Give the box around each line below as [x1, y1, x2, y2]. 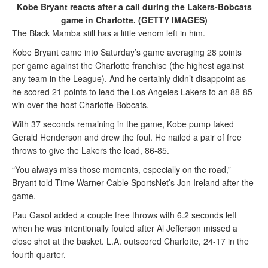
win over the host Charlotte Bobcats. [12, 98, 149, 111]
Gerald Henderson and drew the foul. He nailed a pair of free [12, 130, 242, 143]
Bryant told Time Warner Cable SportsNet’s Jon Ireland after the [12, 176, 254, 188]
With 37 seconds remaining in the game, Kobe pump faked [12, 117, 234, 130]
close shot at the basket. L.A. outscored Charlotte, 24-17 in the [12, 234, 249, 247]
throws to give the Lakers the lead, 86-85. [12, 144, 169, 156]
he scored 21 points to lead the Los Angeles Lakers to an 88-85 [12, 85, 252, 98]
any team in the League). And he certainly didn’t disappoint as [12, 72, 246, 84]
